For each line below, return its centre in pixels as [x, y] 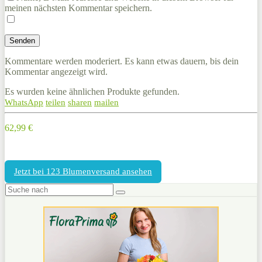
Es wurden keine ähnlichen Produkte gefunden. [92, 92]
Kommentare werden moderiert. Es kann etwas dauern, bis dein [122, 61]
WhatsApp [24, 103]
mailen [106, 103]
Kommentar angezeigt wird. [56, 72]
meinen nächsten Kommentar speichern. [78, 8]
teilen [56, 103]
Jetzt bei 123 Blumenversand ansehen [83, 171]
